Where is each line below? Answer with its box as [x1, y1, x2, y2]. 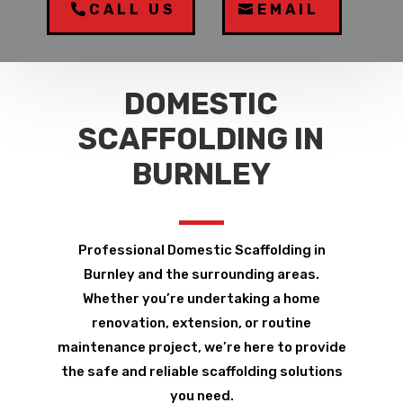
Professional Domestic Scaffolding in [77, 242, 326, 259]
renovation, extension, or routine [92, 315, 311, 332]
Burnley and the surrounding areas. [84, 266, 319, 283]
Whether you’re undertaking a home [83, 291, 320, 308]
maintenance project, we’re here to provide [57, 339, 346, 356]
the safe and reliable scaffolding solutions [60, 363, 343, 381]
